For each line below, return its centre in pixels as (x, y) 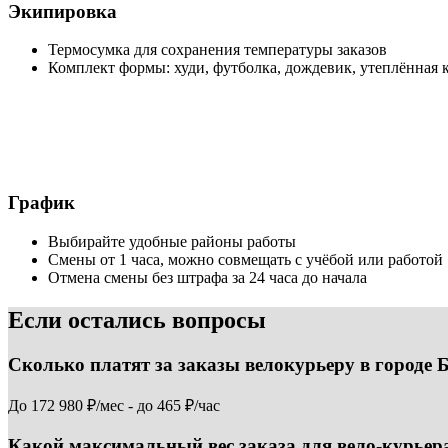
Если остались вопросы (137, 319)
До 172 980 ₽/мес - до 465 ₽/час (114, 406)
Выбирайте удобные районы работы (172, 241)
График (41, 203)
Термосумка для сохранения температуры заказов (217, 50)
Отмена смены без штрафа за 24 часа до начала (207, 277)
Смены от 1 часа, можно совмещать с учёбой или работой (245, 259)
